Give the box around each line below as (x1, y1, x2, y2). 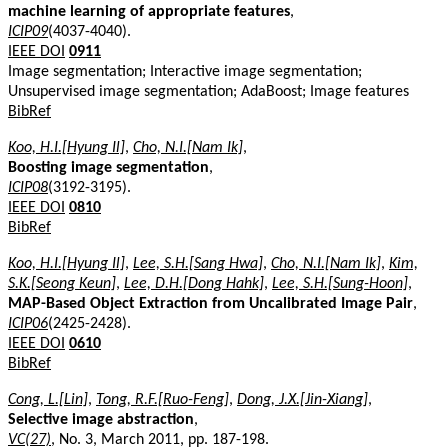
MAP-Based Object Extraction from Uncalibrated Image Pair (8, 295, 413, 312)
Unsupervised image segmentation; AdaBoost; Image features (8, 83, 409, 100)
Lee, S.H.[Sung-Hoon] (272, 275, 408, 292)
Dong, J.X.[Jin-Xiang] (237, 391, 368, 408)
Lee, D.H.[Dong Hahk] (124, 275, 264, 292)
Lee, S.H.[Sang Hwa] (133, 255, 263, 272)
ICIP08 (8, 179, 48, 196)
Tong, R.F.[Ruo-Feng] (96, 391, 229, 408)
